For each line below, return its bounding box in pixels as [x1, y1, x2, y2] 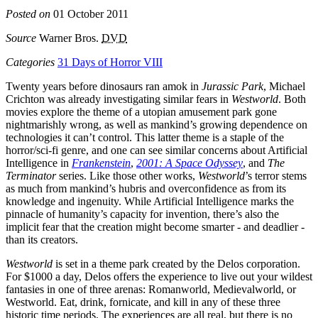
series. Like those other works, [56, 169, 198, 182]
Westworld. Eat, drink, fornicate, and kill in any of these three [6, 295, 280, 308]
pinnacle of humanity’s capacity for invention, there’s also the [6, 207, 279, 220]
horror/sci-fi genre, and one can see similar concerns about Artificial [6, 143, 307, 156]
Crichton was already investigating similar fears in [6, 92, 231, 105]
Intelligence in [6, 156, 72, 169]
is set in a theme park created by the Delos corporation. [53, 257, 300, 270]
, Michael [263, 79, 305, 92]
